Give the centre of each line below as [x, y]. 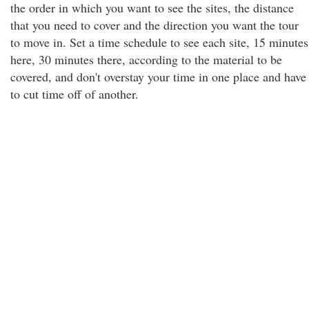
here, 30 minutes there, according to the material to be [146, 59]
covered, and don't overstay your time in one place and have [158, 77]
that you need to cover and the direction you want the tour [154, 25]
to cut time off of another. [74, 94]
